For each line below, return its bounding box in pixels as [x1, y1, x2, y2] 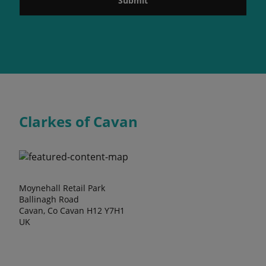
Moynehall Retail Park [19, 182, 105, 194]
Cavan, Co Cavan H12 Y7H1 [19, 204, 125, 216]
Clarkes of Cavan [19, 111, 138, 131]
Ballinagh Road [19, 193, 79, 205]
